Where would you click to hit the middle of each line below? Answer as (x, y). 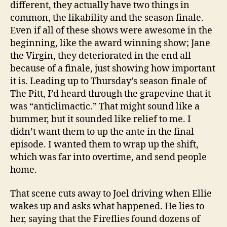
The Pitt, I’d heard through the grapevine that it (110, 94)
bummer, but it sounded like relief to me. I (101, 119)
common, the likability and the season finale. (107, 18)
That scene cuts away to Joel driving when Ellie (111, 194)
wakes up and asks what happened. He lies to (107, 207)
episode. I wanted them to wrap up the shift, (104, 144)
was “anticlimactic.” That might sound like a (105, 106)
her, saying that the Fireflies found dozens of (105, 219)
